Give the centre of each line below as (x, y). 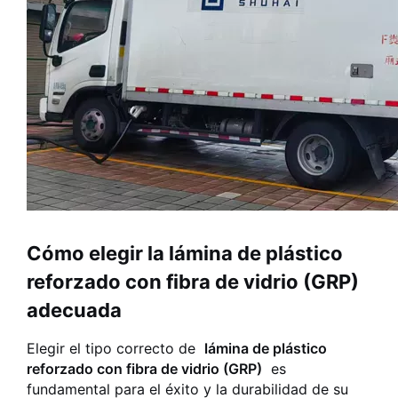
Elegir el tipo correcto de (115, 348)
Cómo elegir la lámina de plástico (185, 253)
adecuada (74, 310)
